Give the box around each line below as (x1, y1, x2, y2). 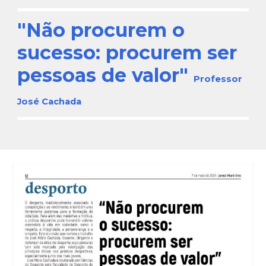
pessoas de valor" (17, 64, 194, 87)
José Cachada (17, 96, 82, 107)
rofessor (200, 74, 243, 84)
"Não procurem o (17, 18, 185, 42)
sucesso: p (17, 41, 119, 64)
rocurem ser (119, 41, 237, 64)
